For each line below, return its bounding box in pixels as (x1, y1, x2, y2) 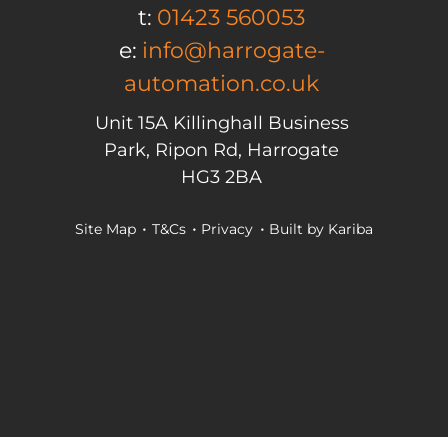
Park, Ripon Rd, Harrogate (104, 138, 340, 161)
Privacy (201, 219, 254, 238)
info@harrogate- (141, 36, 325, 64)
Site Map (74, 219, 136, 238)
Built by (269, 219, 329, 238)
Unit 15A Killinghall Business (94, 111, 349, 134)
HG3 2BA (181, 165, 263, 188)
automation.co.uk (124, 69, 320, 97)
